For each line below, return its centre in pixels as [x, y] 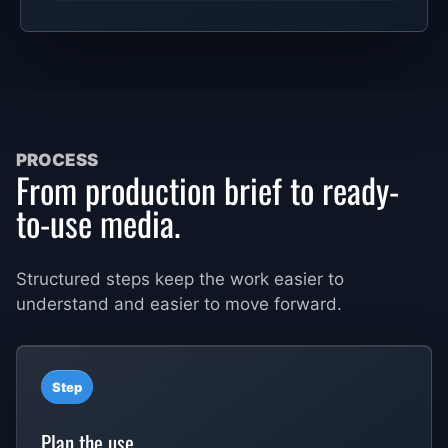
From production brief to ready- [207, 190]
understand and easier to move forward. [179, 304]
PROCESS [57, 160]
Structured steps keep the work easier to [180, 279]
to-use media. [98, 223]
